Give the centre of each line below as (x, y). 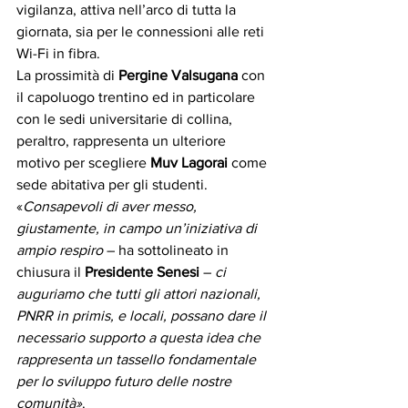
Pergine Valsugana (178, 76)
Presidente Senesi (142, 272)
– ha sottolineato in (168, 250)
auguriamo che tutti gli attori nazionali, (140, 294)
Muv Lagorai (189, 163)
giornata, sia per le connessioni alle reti (142, 32)
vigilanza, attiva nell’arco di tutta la (128, 10)
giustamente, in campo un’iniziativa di (138, 229)
